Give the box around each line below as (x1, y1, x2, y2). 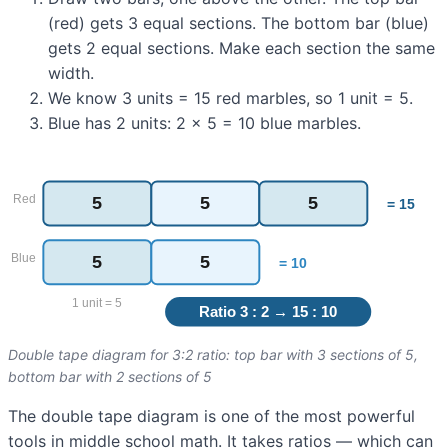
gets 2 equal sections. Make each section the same (48, 37, 435, 58)
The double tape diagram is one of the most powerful (8, 406, 415, 427)
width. (48, 62, 94, 83)
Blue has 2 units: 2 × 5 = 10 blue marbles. (48, 112, 361, 133)
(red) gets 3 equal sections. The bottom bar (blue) (48, 12, 429, 33)
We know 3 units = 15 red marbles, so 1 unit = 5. (48, 87, 413, 108)
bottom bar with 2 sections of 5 (8, 368, 212, 386)
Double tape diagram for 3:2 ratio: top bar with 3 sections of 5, (8, 346, 418, 364)
